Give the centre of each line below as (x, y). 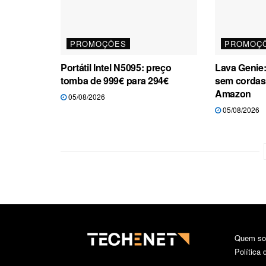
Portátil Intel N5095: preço (116, 67)
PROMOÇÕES (98, 43)
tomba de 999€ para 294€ (115, 80)
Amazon (233, 93)
